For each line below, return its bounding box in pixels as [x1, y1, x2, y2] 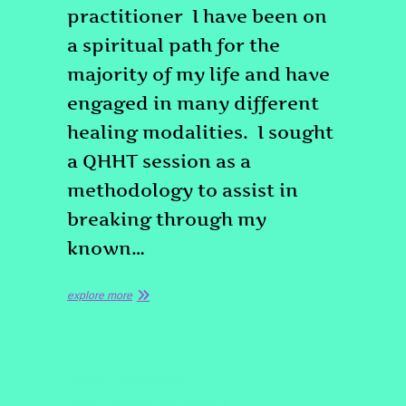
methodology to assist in [67, 179, 298, 201]
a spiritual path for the [67, 34, 280, 56]
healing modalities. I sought [67, 121, 333, 143]
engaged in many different [67, 92, 319, 114]
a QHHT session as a [67, 150, 251, 172]
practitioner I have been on [67, 5, 327, 27]
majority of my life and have [67, 63, 330, 85]
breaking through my [67, 208, 266, 230]
